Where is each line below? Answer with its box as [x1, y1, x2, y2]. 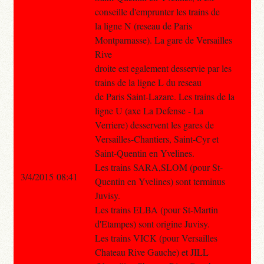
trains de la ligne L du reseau [94, 75, 202, 88]
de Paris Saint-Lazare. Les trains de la [94, 90, 235, 103]
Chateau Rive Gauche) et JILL [94, 245, 209, 258]
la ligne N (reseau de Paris [94, 19, 192, 32]
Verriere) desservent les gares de [94, 118, 214, 131]
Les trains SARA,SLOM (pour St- [94, 160, 223, 173]
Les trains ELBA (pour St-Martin [94, 203, 218, 216]
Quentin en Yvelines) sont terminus [94, 174, 225, 187]
